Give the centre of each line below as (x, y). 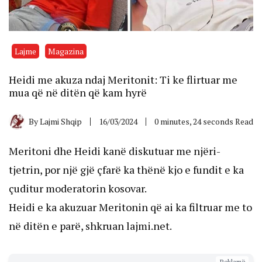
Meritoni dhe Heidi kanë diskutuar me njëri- (115, 151)
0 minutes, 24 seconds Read (204, 122)
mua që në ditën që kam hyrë (78, 93)
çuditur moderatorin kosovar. (78, 189)
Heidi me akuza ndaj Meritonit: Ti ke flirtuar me (123, 80)
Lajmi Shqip (61, 122)
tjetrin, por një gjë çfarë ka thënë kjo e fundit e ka (126, 170)
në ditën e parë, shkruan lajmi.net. (90, 226)
